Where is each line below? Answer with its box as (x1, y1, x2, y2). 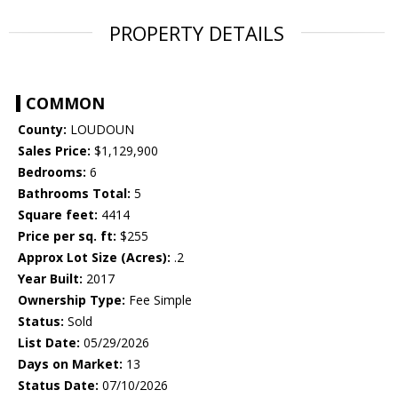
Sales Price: (18, 142, 91, 160)
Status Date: (18, 377, 99, 394)
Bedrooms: (18, 163, 86, 181)
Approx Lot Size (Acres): (18, 249, 171, 267)
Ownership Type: (18, 291, 125, 309)
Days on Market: (18, 355, 123, 373)
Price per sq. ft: (18, 227, 116, 245)
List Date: (18, 334, 80, 352)
